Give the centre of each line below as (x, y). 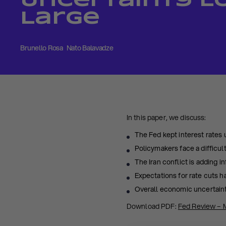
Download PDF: (152, 206)
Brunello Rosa (42, 48)
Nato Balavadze (90, 48)
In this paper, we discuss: (166, 118)
